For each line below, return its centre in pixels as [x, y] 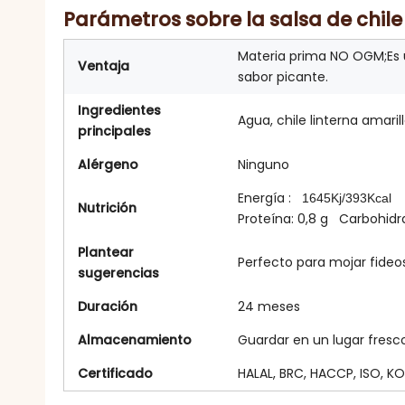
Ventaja [104, 66]
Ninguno [264, 165]
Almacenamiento [135, 340]
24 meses [269, 306]
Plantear [106, 252]
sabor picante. [283, 77]
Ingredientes [119, 110]
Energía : [270, 198]
